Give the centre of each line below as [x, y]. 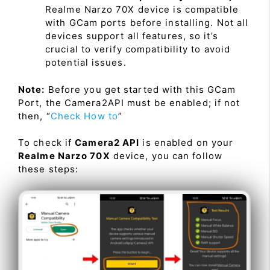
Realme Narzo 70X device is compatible [142, 10]
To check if [47, 143]
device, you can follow [166, 156]
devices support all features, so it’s [132, 36]
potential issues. [86, 63]
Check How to [84, 116]
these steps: [49, 169]
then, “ [34, 116]
